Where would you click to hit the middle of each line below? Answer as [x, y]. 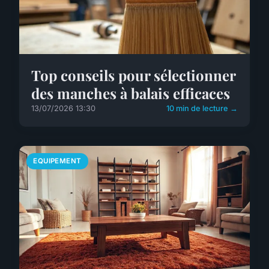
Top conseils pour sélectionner [133, 75]
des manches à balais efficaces [131, 93]
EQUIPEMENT [57, 161]
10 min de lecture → [202, 109]
